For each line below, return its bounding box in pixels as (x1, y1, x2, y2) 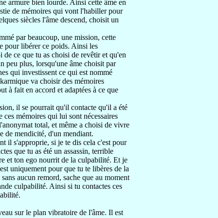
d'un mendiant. (48, 129, 93, 138)
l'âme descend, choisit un (42, 16, 119, 24)
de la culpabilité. (61, 156, 113, 164)
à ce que (93, 86, 118, 94)
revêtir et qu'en (81, 51, 126, 59)
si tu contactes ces (68, 182, 122, 190)
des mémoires (62, 77, 104, 85)
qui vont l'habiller (53, 7, 109, 15)
